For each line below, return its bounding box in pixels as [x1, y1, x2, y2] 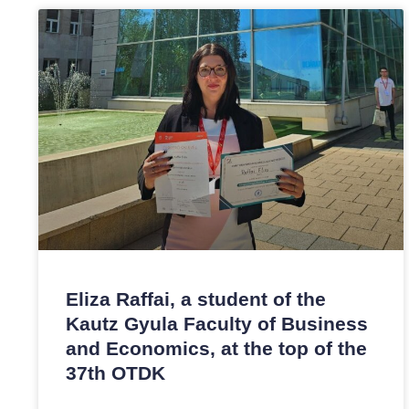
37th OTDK [66, 362, 165, 383]
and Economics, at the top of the [66, 338, 367, 359]
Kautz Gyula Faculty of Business [66, 313, 368, 334]
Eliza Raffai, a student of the [66, 288, 326, 309]
